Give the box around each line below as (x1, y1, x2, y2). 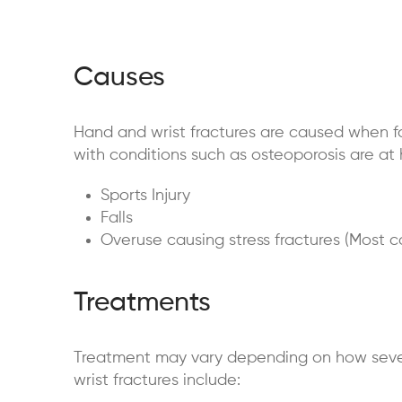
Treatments (74, 290, 211, 317)
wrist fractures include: (74, 372, 240, 389)
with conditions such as (74, 147, 251, 163)
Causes (74, 65, 165, 92)
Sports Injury (100, 188, 190, 204)
